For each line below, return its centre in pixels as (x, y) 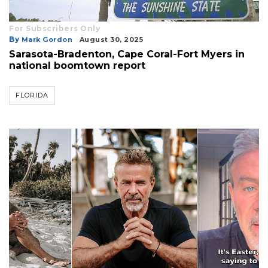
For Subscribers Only (54, 28)
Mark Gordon (47, 39)
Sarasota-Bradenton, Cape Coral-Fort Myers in (127, 54)
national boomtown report (77, 65)
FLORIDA (32, 95)
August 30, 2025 (111, 39)
